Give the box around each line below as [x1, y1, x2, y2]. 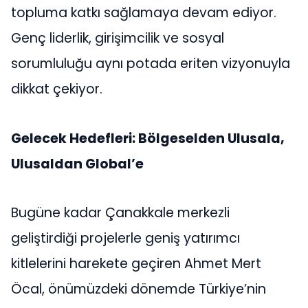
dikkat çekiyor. [11, 80, 102, 99]
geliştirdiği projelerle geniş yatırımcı [11, 229, 240, 248]
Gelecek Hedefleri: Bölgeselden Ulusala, [11, 129, 285, 148]
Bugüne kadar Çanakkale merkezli [11, 203, 230, 223]
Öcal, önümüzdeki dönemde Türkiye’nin [11, 280, 266, 299]
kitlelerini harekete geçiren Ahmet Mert [11, 254, 261, 274]
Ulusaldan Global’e [11, 154, 144, 173]
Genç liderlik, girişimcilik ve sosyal [11, 29, 224, 48]
